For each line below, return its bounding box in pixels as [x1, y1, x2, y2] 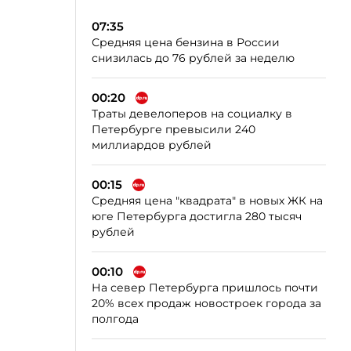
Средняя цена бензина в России [92, 35, 280, 49]
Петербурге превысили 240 [92, 122, 255, 136]
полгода [92, 312, 139, 326]
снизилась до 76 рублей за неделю [92, 51, 295, 65]
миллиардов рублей [92, 138, 212, 152]
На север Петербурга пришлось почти [92, 280, 318, 295]
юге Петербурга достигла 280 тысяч [92, 209, 302, 223]
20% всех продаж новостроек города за [92, 296, 321, 310]
